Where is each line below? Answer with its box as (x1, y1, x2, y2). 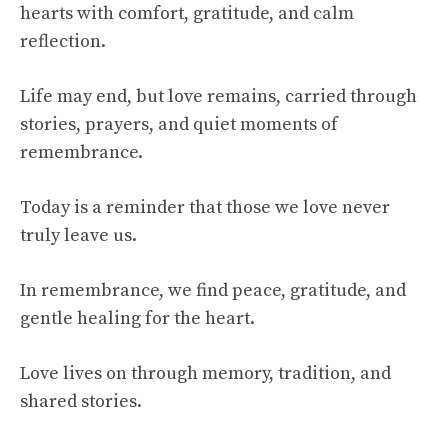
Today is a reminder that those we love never (20, 196, 390, 220)
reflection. (20, 30, 106, 54)
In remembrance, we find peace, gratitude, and (20, 279, 406, 303)
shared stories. (20, 390, 142, 414)
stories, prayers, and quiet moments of (20, 113, 338, 137)
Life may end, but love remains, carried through (20, 85, 417, 109)
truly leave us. (20, 224, 137, 248)
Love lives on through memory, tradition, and (20, 362, 391, 386)
